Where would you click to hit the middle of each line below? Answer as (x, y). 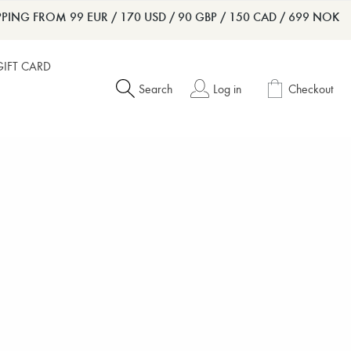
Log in (227, 89)
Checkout (311, 89)
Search (155, 89)
